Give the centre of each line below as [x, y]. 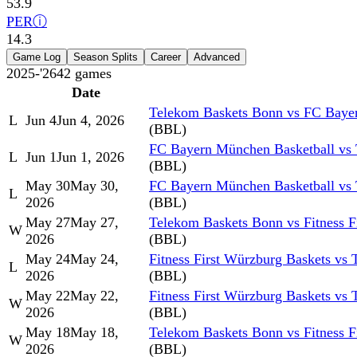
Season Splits [106, 57]
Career [166, 57]
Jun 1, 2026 [90, 157]
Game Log [37, 57]
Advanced [217, 57]
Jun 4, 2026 [90, 121]
